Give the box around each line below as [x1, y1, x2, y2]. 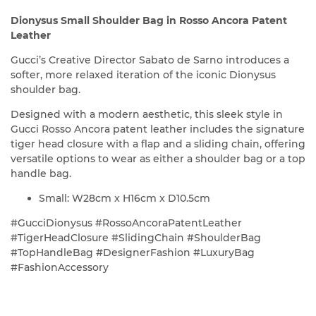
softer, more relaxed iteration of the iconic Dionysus [11, 68, 276, 82]
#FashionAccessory [11, 261, 109, 274]
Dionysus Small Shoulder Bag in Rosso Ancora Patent [11, 14, 287, 28]
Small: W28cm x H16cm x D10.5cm [39, 192, 210, 205]
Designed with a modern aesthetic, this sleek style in [11, 108, 283, 121]
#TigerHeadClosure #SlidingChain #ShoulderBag [11, 231, 261, 245]
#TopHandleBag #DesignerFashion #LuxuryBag [11, 246, 255, 260]
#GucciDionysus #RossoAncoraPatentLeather [11, 217, 242, 230]
